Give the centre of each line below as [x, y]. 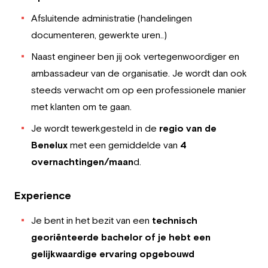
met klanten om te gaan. [81, 106]
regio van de [188, 128]
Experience [43, 195]
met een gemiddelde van [125, 145]
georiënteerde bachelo [85, 237]
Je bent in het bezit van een [90, 220]
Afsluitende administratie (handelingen [112, 18]
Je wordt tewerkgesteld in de [95, 128]
